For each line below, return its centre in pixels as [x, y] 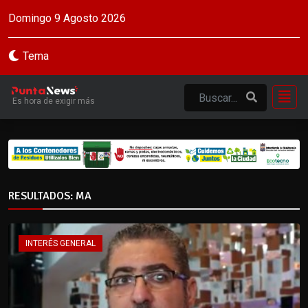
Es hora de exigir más [54, 101]
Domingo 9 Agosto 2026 [67, 18]
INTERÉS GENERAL [60, 243]
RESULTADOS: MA [50, 196]
